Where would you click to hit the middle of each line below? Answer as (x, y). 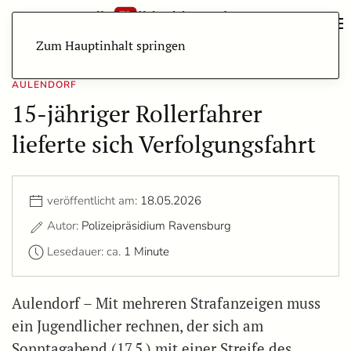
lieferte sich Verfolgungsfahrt (164, 144)
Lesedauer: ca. (85, 251)
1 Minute (147, 251)
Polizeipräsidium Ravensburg (156, 226)
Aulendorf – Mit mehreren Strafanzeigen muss (166, 304)
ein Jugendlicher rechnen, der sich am (138, 326)
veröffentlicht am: (94, 201)
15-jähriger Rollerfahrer (137, 114)
